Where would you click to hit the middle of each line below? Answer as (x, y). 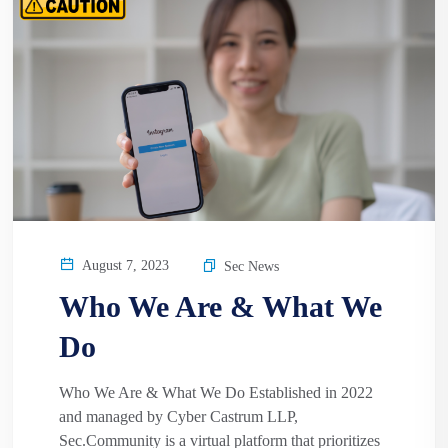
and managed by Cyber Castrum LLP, (178, 416)
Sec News (251, 266)
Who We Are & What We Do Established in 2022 (216, 392)
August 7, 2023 (123, 265)
